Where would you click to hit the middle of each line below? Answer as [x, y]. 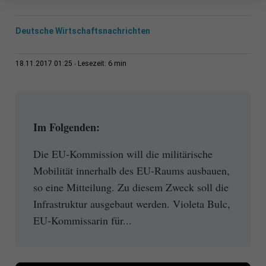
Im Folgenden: [66, 127]
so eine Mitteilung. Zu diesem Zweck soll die [131, 187]
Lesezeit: [93, 64]
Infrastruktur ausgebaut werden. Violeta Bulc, [132, 203]
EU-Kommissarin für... [82, 220]
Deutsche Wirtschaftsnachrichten [83, 31]
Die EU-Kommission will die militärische [123, 153]
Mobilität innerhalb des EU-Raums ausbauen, [131, 170]
